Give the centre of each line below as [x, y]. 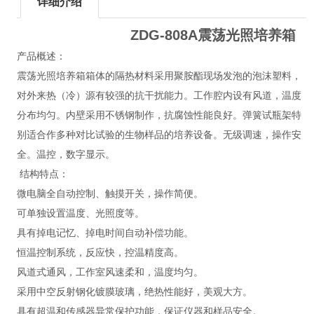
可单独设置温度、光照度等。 [80, 213]
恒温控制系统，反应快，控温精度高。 [100, 253]
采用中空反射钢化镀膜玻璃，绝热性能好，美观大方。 [134, 292]
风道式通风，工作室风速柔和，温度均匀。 [110, 272]
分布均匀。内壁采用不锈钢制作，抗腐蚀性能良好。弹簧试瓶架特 [159, 115]
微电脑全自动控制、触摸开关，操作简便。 [110, 194]
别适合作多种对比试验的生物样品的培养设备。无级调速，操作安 [159, 135]
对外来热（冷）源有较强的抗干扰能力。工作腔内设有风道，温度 [159, 96]
